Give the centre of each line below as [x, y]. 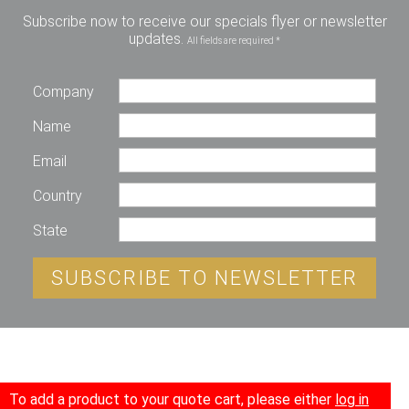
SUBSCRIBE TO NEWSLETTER [204, 278]
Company [63, 92]
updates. [158, 39]
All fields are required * [234, 41]
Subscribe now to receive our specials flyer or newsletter [204, 21]
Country [58, 196]
